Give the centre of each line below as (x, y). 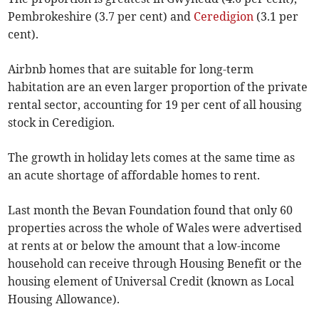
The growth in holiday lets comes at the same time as (152, 157)
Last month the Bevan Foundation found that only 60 (151, 210)
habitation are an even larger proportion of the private (158, 87)
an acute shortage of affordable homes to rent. (134, 175)
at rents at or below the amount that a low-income (145, 245)
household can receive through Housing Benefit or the (155, 263)
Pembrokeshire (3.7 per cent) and (101, 16)
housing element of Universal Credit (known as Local (151, 281)
